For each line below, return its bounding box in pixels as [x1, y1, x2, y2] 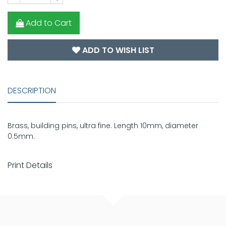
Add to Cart [26, 17, 72, 29]
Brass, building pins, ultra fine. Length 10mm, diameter [8, 121, 198, 131]
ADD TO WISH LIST [80, 44, 154, 56]
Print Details [8, 159, 52, 172]
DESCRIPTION [8, 85, 56, 97]
